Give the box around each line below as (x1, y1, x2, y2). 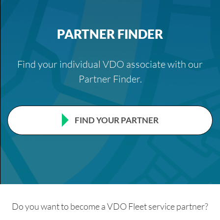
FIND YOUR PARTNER (74, 115, 159, 126)
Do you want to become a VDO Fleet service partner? (12, 201, 208, 212)
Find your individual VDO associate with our (17, 58, 203, 70)
